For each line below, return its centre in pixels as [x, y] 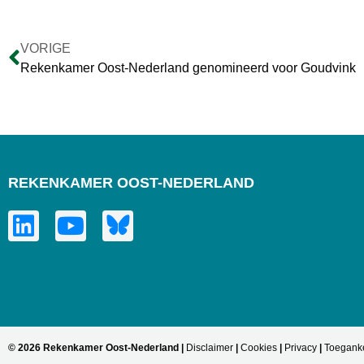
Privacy [301, 347]
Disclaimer [210, 347]
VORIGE [45, 48]
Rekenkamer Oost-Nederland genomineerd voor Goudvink [188, 67]
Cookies [259, 347]
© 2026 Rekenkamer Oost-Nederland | [97, 347]
